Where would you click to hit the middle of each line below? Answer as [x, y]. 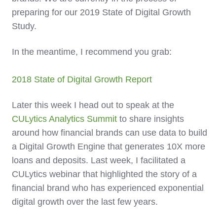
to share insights [150, 119]
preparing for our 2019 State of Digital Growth [101, 13]
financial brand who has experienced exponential [108, 188]
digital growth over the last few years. [86, 202]
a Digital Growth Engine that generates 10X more [109, 147]
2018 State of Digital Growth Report [82, 80]
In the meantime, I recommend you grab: [92, 52]
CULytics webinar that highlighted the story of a [104, 174]
